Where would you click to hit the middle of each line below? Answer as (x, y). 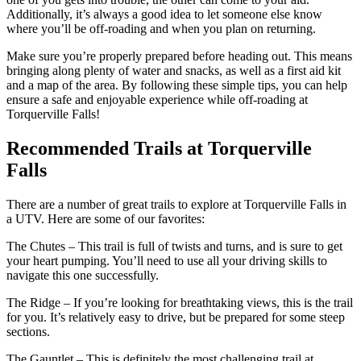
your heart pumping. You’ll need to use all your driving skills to (167, 260)
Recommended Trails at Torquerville (159, 148)
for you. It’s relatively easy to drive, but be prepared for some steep (176, 317)
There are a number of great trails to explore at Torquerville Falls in (176, 204)
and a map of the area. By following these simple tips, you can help (177, 85)
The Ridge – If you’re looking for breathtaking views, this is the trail (180, 302)
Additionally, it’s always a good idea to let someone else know (164, 14)
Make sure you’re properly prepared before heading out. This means (179, 56)
